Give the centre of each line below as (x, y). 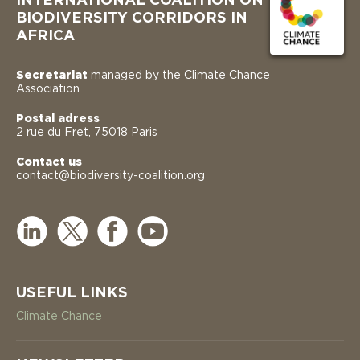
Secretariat (52, 76)
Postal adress (58, 119)
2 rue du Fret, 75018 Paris (87, 133)
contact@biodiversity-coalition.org (110, 176)
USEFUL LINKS (72, 294)
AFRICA (45, 37)
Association (48, 90)
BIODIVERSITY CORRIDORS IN (132, 19)
